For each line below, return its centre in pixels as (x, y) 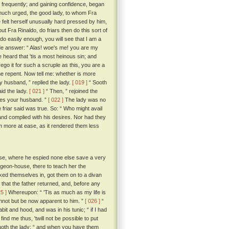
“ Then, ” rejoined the (71, 91)
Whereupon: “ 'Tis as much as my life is (56, 192)
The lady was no (85, 100)
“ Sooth (97, 83)
